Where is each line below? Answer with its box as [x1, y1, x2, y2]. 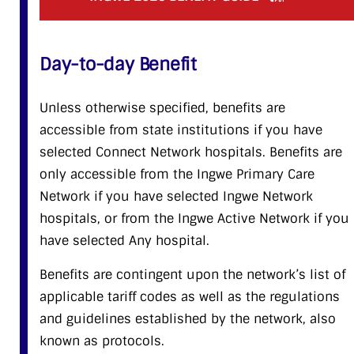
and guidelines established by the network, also [40, 310, 336, 327]
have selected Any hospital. [40, 232, 209, 249]
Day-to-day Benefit [40, 52, 198, 76]
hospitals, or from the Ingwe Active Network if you [40, 209, 349, 227]
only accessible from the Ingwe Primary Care [40, 165, 314, 183]
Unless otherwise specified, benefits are [40, 99, 285, 116]
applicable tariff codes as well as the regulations [40, 288, 340, 305]
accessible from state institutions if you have [40, 121, 322, 138]
